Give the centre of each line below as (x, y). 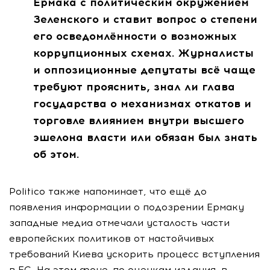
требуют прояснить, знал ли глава (134, 86)
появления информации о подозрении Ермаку (127, 207)
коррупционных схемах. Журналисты (143, 53)
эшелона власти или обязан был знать (145, 137)
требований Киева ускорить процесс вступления (134, 254)
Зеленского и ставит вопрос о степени (145, 19)
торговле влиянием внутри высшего (139, 120)
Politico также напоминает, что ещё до (108, 191)
